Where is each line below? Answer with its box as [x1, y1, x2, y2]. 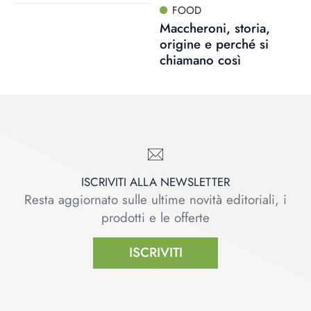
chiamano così [159, 50, 241, 69]
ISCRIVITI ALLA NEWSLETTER [81, 173, 230, 190]
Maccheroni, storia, [159, 18, 270, 37]
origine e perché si [159, 34, 269, 53]
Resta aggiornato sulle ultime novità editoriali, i [24, 190, 287, 209]
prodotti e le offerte [101, 208, 210, 227]
